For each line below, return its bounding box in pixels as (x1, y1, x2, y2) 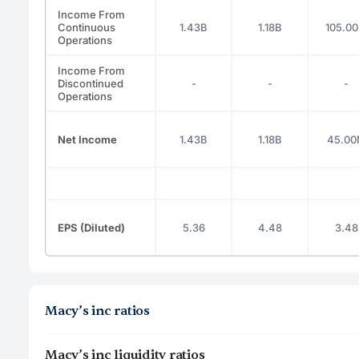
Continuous (58, 20, 115, 34)
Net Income (58, 132, 117, 146)
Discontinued (58, 76, 123, 90)
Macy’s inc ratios (45, 302, 150, 319)
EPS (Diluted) (58, 220, 125, 234)
